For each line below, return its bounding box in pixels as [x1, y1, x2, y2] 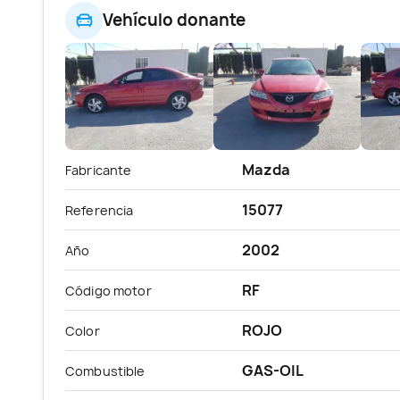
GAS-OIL [242, 360, 304, 380]
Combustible [65, 362, 146, 379]
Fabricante [65, 161, 132, 179]
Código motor [65, 281, 152, 299]
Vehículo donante [103, 9, 246, 32]
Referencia [65, 201, 134, 219]
